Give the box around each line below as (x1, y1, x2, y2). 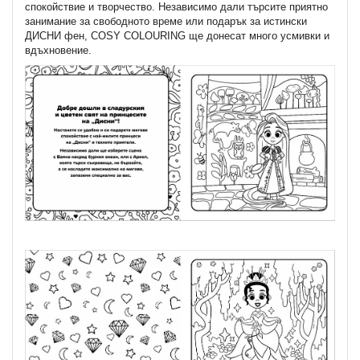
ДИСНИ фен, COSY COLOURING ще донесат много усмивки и (25, 30, 329, 43)
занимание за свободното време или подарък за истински (25, 15, 307, 28)
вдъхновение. (25, 44, 92, 57)
